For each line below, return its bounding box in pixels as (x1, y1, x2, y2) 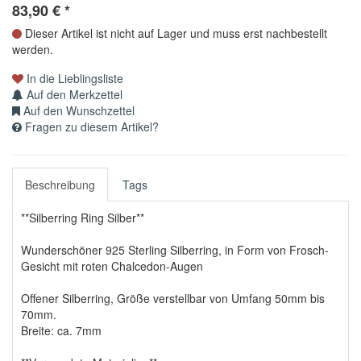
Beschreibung (25, 176, 95, 193)
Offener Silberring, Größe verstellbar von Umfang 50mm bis (21, 289, 325, 306)
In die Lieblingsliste (23, 69, 123, 86)
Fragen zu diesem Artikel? (22, 118, 159, 135)
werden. (12, 40, 53, 57)
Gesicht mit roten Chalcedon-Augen (21, 257, 203, 274)
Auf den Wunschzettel (20, 102, 135, 118)
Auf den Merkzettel (23, 85, 122, 102)
